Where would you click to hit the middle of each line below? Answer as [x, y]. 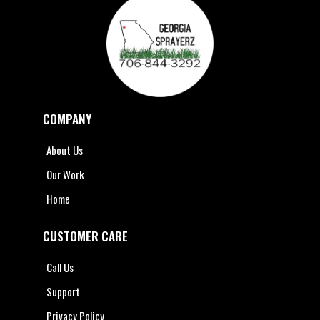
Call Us [60, 267]
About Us [65, 150]
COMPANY [67, 119]
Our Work [65, 174]
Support [63, 291]
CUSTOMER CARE [85, 236]
